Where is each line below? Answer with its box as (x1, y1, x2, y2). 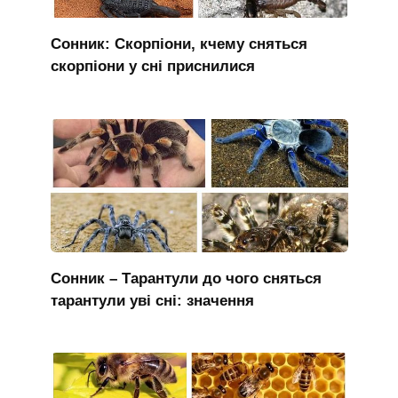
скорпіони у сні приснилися (50, 57, 255, 75)
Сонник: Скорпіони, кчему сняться (50, 35, 307, 52)
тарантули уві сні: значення (50, 291, 254, 309)
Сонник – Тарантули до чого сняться (50, 269, 322, 287)
